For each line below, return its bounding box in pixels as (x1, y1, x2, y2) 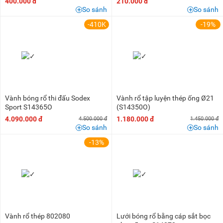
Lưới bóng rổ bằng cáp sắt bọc (116, 212, 211, 221)
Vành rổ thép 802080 (5, 212, 70, 221)
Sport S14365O (5, 103, 52, 111)
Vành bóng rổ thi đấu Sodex (5, 94, 90, 103)
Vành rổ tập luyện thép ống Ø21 (116, 94, 214, 103)
